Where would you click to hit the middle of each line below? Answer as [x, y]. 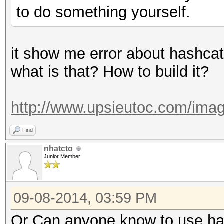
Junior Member [62, 156]
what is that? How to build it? [110, 72]
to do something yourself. [103, 12]
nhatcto [58, 149]
